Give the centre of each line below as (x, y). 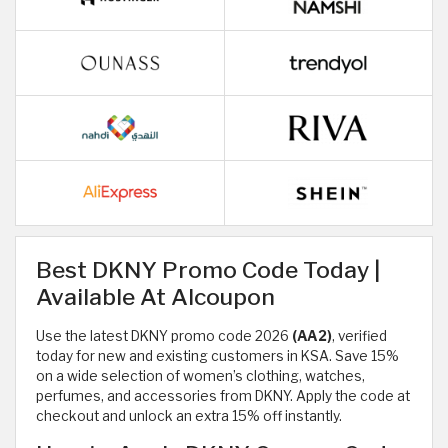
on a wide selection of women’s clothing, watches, (200, 375)
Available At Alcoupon (155, 296)
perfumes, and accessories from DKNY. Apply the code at (223, 395)
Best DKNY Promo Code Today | (208, 269)
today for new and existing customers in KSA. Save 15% (217, 355)
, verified (359, 335)
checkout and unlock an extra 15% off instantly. (189, 415)
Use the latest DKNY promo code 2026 (164, 335)
